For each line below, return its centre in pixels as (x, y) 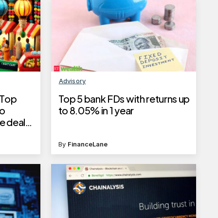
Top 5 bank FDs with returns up (124, 99)
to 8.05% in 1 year (96, 110)
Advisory (72, 81)
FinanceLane (87, 144)
